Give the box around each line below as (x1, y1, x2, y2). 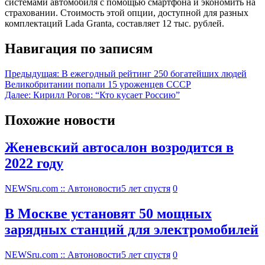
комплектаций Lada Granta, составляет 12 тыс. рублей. (5, 18, 224, 28)
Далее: (5, 89, 31, 100)
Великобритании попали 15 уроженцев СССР (5, 79, 191, 89)
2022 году (5, 156, 63, 172)
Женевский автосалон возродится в (5, 140, 234, 156)
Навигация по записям (5, 40, 153, 56)
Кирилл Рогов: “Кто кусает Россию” (33, 89, 180, 100)
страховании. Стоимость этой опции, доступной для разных (5, 7, 248, 18)
